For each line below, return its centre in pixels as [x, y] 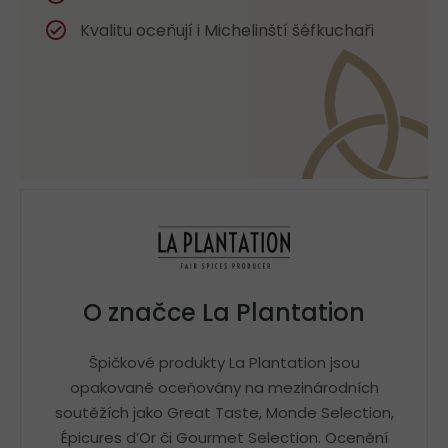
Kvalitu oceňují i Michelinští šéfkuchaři [227, 31]
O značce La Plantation [224, 313]
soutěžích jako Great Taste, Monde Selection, [224, 413]
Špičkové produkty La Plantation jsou [224, 363]
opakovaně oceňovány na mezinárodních [224, 388]
